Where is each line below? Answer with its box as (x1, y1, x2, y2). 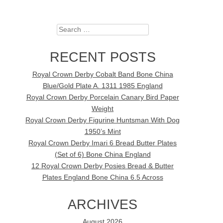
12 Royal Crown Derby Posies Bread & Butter (31, 162, 174, 170)
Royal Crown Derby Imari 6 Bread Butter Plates (28, 139, 177, 147)
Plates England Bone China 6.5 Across (42, 173, 163, 181)
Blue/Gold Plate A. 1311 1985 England (42, 82, 163, 90)
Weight (92, 105, 114, 112)
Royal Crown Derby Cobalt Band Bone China (32, 70, 173, 78)
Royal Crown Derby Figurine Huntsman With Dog (25, 116, 180, 124)
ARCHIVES (68, 196, 138, 212)
